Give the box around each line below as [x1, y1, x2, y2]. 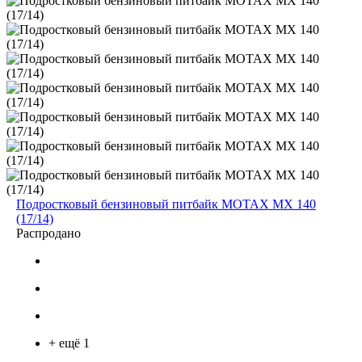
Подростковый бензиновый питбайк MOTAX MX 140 [16, 196, 316, 211]
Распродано [16, 225, 81, 240]
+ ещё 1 [48, 335, 90, 350]
